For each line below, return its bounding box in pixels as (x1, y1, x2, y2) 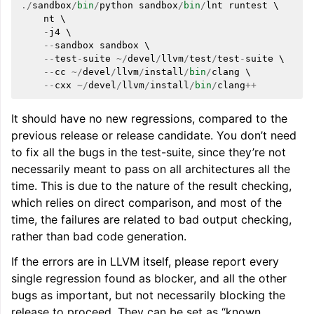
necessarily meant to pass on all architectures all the (11, 162, 290, 176)
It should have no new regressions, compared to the (11, 111, 287, 125)
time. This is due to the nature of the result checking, (11, 179, 292, 193)
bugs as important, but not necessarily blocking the (11, 288, 285, 302)
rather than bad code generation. (11, 229, 186, 243)
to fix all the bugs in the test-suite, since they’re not (11, 145, 286, 159)
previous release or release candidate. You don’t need (11, 128, 296, 142)
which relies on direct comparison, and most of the (11, 196, 282, 210)
